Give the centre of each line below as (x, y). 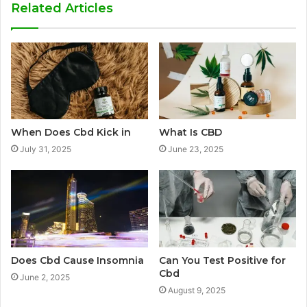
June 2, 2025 (45, 278)
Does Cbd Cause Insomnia (77, 261)
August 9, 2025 (197, 291)
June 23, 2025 (196, 149)
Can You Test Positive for (222, 261)
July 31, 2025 (46, 149)
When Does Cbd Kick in (71, 133)
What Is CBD (191, 133)
